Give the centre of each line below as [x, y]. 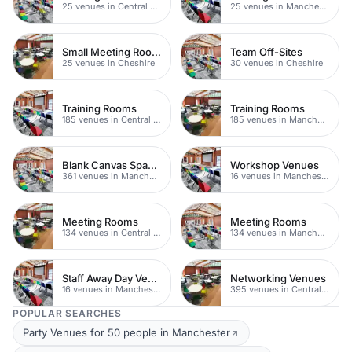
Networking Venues [278, 278]
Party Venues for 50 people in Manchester [126, 332]
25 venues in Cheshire [108, 62]
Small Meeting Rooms [156, 51]
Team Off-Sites [266, 51]
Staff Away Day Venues [152, 278]
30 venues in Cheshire [277, 62]
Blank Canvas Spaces [152, 165]
